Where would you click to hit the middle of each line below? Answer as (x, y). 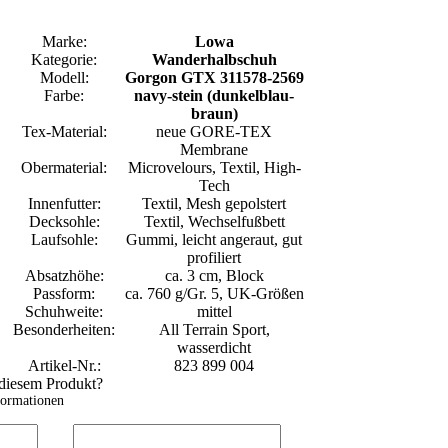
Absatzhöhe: (64, 275)
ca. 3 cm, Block (214, 275)
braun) (214, 113)
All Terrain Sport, (214, 329)
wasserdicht (214, 347)
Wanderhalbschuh (214, 59)
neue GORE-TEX (214, 131)
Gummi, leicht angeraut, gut (214, 239)
